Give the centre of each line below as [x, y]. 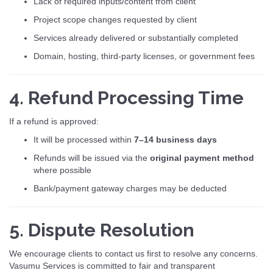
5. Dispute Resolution [102, 230]
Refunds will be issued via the [92, 158]
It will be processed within [84, 140]
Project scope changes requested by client [115, 19]
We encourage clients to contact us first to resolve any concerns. [133, 253]
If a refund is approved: [54, 121]
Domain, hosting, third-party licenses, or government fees [144, 56]
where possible [62, 170]
